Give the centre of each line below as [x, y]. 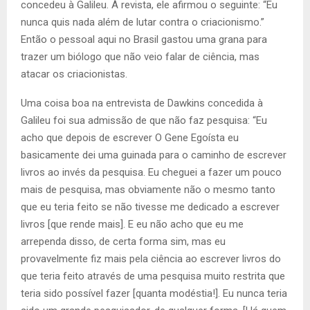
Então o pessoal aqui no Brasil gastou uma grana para [144, 40]
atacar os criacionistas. [74, 74]
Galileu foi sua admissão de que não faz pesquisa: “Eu [144, 121]
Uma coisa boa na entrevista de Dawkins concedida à [142, 103]
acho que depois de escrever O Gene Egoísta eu [130, 138]
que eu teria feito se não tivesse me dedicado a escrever [150, 207]
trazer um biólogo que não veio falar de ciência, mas [140, 57]
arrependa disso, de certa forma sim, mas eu [123, 242]
